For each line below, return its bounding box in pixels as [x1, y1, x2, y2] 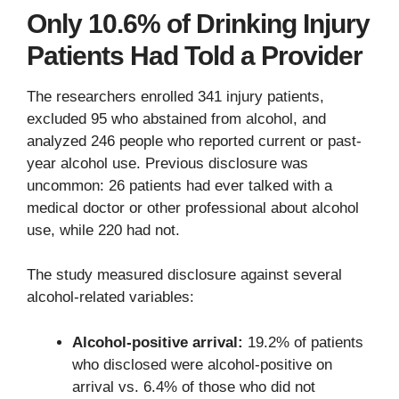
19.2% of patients [243, 333, 363, 351]
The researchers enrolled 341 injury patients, [27, 87, 324, 105]
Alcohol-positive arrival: [72, 333, 243, 351]
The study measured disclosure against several [27, 266, 342, 284]
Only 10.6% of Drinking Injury [27, 8, 370, 38]
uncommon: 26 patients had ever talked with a [27, 176, 332, 194]
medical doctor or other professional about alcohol [27, 199, 359, 216]
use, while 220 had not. [27, 221, 180, 239]
